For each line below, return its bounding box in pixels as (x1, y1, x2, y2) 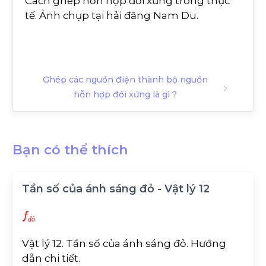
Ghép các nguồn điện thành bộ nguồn (42, 74, 208, 85)
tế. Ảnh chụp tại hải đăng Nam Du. (25, 9, 198, 22)
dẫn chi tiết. (22, 252, 80, 264)
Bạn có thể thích (12, 141, 128, 159)
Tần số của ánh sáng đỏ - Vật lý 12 (22, 182, 210, 196)
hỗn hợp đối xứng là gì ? (73, 88, 177, 100)
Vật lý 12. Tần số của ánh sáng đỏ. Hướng (22, 237, 226, 249)
